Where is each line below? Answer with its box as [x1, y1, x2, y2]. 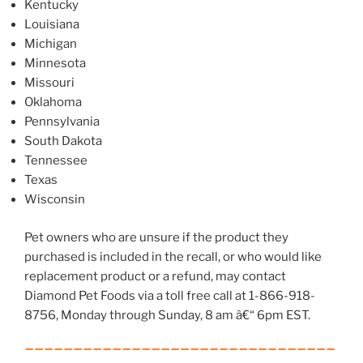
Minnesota [24, 56, 86, 71]
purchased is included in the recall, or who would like [24, 249, 322, 264]
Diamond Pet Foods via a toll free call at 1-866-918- [24, 288, 315, 303]
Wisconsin [24, 192, 85, 207]
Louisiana [24, 17, 79, 32]
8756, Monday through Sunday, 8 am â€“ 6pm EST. [24, 307, 310, 322]
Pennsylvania [24, 114, 100, 130]
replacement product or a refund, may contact [24, 268, 286, 284]
